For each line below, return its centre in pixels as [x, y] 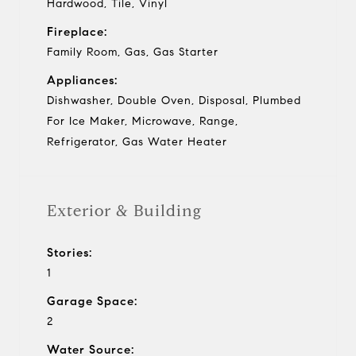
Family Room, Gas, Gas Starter [133, 52]
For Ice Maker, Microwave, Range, [143, 121]
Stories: [70, 252]
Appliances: [82, 80]
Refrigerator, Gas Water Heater [137, 141]
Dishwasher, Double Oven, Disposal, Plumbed [174, 100]
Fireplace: [77, 31]
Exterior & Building [124, 211]
